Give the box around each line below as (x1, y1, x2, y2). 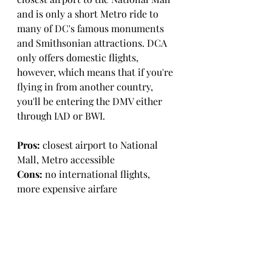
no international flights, (42, 168, 152, 180)
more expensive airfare (17, 182, 117, 195)
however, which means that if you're (17, 66, 175, 78)
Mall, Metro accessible (17, 153, 115, 166)
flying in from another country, (17, 80, 155, 93)
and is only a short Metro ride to (17, 7, 161, 20)
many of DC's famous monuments (17, 22, 166, 35)
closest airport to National (40, 138, 160, 151)
